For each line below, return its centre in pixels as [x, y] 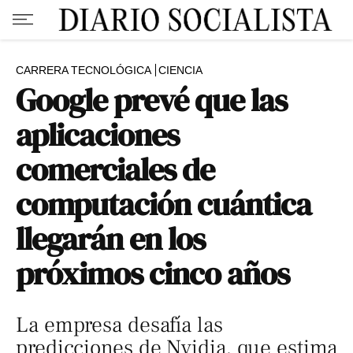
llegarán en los [111, 239]
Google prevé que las [152, 100]
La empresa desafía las [119, 325]
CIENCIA [180, 70]
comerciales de [115, 169]
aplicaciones [98, 135]
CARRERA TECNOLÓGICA [84, 70]
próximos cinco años [153, 273]
